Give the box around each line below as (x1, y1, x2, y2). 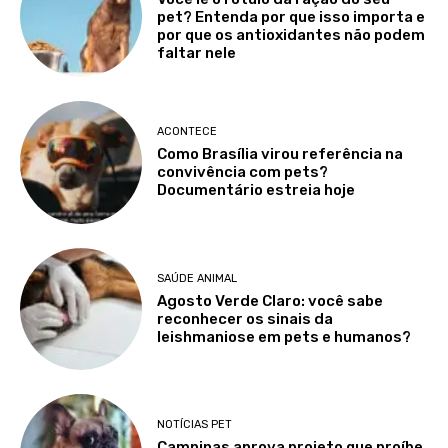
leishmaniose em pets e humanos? (157, 327, 412, 346)
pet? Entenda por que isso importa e (157, 7, 426, 26)
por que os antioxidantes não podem (157, 25, 426, 44)
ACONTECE (157, 125, 218, 139)
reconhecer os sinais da (157, 309, 334, 328)
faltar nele (157, 43, 237, 62)
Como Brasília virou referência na (157, 145, 404, 164)
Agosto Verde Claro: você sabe (157, 291, 384, 310)
